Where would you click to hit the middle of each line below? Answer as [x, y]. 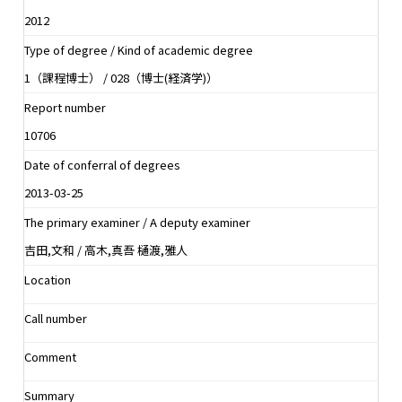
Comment [50, 357]
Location [48, 280]
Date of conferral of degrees [102, 165]
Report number [65, 108]
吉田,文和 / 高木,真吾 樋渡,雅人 [106, 250]
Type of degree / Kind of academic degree [139, 50]
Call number [56, 319]
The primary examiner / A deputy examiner [137, 223]
